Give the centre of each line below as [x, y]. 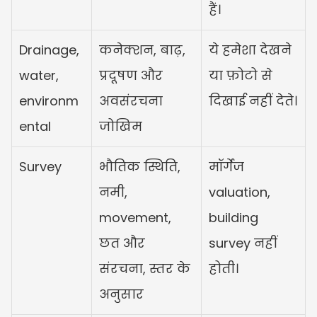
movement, [135, 217]
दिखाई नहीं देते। [253, 100]
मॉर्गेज [226, 166]
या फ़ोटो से [241, 75]
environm [49, 100]
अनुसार [121, 294]
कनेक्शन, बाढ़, [142, 50]
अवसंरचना [131, 100]
